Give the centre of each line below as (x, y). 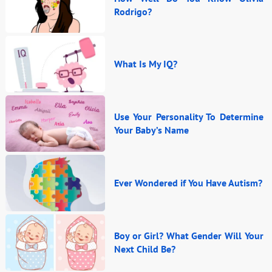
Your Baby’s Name (152, 130)
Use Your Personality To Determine (189, 117)
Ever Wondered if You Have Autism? (189, 183)
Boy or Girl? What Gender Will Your (189, 236)
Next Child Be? (145, 249)
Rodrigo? (133, 11)
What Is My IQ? (146, 64)
